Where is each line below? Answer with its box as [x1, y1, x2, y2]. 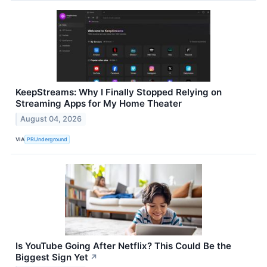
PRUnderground [27, 136, 68, 142]
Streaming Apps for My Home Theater [15, 97, 182, 109]
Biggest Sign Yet [15, 251, 88, 263]
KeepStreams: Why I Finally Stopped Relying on [15, 86, 222, 98]
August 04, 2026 [20, 114, 82, 123]
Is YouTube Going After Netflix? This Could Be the [15, 240, 231, 252]
